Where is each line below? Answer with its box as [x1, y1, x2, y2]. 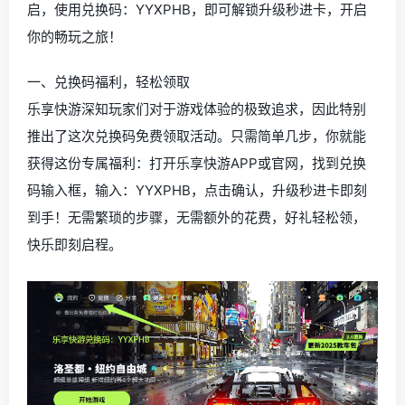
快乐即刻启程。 [27, 236, 122, 253]
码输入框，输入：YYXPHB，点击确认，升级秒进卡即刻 [27, 182, 367, 199]
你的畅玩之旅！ [27, 28, 122, 45]
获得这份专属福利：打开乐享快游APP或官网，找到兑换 [27, 155, 366, 172]
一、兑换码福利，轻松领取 [27, 73, 190, 90]
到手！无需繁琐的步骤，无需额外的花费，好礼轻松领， [27, 209, 366, 226]
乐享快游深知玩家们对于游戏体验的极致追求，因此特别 [27, 100, 366, 118]
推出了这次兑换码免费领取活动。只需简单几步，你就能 [27, 127, 366, 145]
